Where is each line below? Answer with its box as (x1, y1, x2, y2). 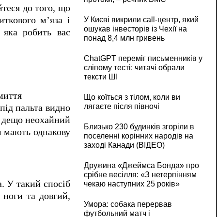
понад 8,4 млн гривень (83, 34, 165, 43)
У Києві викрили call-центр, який (83, 15, 199, 24)
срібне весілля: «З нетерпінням (83, 170, 197, 179)
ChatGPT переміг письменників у (83, 54, 202, 63)
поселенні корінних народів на (83, 132, 193, 140)
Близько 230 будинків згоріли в (83, 123, 194, 131)
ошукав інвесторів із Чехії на (83, 25, 187, 33)
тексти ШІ (83, 73, 118, 81)
